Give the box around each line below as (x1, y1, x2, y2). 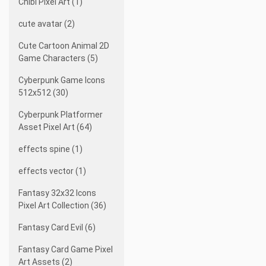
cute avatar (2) (18, 19, 75, 28)
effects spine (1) (18, 144, 83, 154)
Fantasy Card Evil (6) (18, 223, 96, 232)
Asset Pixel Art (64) (18, 122, 92, 132)
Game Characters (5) (18, 53, 98, 63)
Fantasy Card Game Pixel (18, 245, 113, 254)
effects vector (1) (18, 166, 86, 176)
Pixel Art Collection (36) (18, 201, 106, 210)
